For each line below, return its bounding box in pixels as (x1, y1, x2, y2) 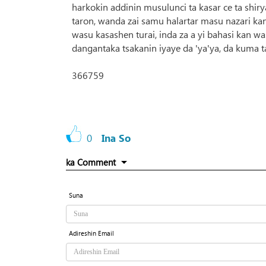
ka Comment (66, 156, 116, 169)
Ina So (102, 132, 131, 145)
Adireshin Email (69, 229, 114, 238)
